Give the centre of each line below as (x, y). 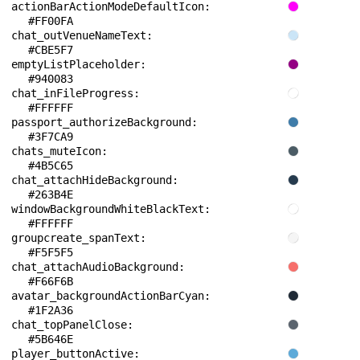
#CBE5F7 (51, 50)
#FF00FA (51, 21)
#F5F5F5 (51, 252)
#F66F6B (51, 281)
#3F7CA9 (51, 137)
